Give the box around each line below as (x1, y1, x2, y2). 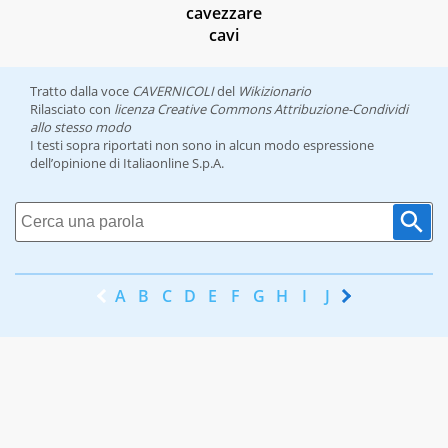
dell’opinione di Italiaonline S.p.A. (30, 154, 224, 173)
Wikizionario (238, 82, 311, 101)
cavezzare (186, 2, 262, 25)
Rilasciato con (30, 100, 114, 119)
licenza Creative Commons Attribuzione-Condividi (114, 100, 408, 119)
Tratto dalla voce (30, 82, 132, 101)
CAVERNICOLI (132, 82, 214, 101)
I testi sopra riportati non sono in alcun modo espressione (30, 136, 374, 155)
